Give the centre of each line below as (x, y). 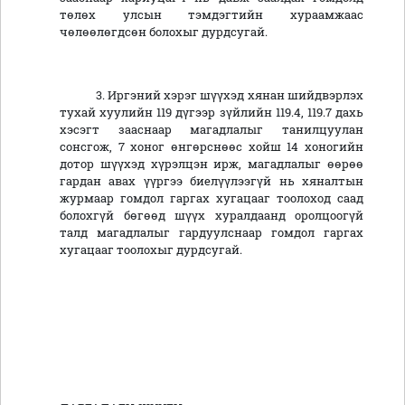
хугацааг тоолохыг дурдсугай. (151, 250)
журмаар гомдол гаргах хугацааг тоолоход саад (212, 198)
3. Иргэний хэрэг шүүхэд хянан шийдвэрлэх (212, 95)
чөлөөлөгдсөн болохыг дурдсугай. (164, 32)
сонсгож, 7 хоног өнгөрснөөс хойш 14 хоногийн (212, 147)
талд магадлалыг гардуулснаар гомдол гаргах (212, 233)
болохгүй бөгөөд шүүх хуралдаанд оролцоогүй (212, 216)
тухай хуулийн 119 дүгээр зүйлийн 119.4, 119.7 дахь (212, 113)
